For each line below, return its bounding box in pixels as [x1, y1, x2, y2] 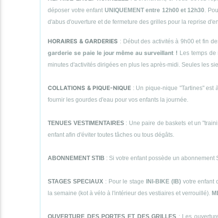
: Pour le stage [103, 178, 146, 185]
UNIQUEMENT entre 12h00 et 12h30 [104, 6, 205, 14]
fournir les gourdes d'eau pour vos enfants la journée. [48, 96, 189, 103]
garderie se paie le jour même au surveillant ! [48, 49, 180, 56]
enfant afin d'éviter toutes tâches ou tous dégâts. [48, 131, 175, 138]
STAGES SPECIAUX [48, 178, 103, 185]
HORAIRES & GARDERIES [48, 37, 118, 45]
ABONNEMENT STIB [48, 154, 105, 162]
